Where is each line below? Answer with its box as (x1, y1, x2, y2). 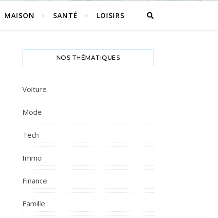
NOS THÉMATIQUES (56, 54, 120, 61)
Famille (22, 199, 45, 208)
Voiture (22, 84, 47, 94)
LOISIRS (96, 11, 125, 20)
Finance (22, 176, 47, 185)
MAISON (4, 11, 35, 20)
